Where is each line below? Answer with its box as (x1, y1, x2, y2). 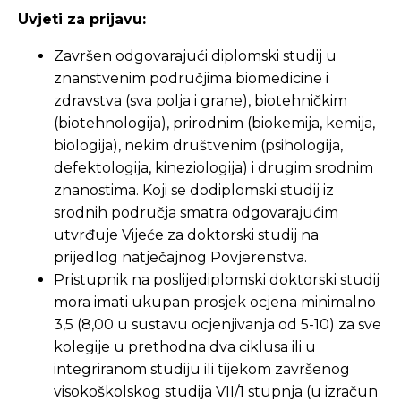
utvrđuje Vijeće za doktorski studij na (54, 226, 319, 243)
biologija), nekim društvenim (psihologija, (54, 137, 343, 154)
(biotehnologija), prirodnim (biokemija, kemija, (54, 115, 375, 132)
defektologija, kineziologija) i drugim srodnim (54, 159, 373, 176)
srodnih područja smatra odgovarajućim (54, 204, 338, 221)
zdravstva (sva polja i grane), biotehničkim (54, 92, 347, 109)
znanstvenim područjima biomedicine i (54, 70, 328, 87)
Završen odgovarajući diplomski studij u (54, 47, 337, 64)
